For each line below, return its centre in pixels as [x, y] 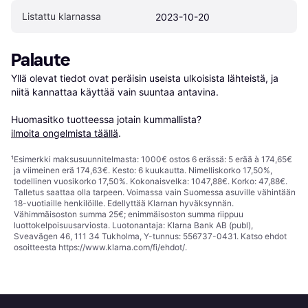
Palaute [41, 60]
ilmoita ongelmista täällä [65, 133]
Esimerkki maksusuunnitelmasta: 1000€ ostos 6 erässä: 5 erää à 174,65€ [153, 159]
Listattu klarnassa [62, 16]
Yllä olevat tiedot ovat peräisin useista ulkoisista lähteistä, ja [145, 78]
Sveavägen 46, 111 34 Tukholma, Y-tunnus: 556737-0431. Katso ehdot [150, 236]
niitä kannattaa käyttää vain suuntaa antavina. [115, 92]
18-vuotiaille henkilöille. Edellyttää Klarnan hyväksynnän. [124, 203]
